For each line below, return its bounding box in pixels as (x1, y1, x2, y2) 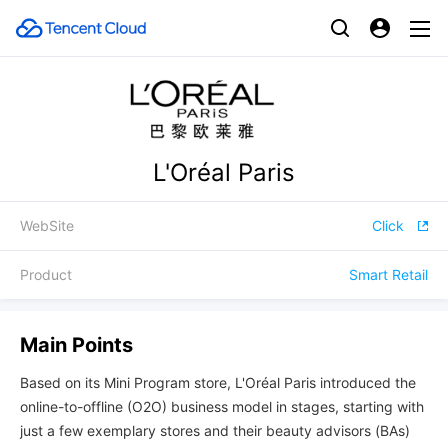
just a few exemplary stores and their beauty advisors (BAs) (20, 422, 410, 439)
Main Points (20, 333, 133, 357)
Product (20, 266, 72, 283)
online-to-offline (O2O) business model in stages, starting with (20, 398, 424, 415)
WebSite (20, 217, 74, 234)
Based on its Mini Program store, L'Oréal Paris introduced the (20, 374, 416, 391)
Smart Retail (349, 266, 428, 283)
